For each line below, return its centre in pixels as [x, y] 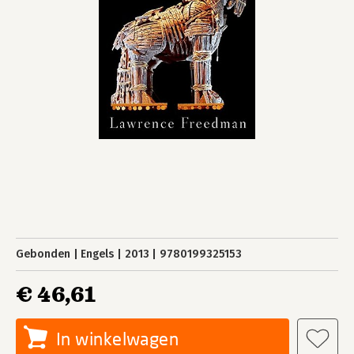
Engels [98, 254]
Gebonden [43, 254]
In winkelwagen [118, 339]
